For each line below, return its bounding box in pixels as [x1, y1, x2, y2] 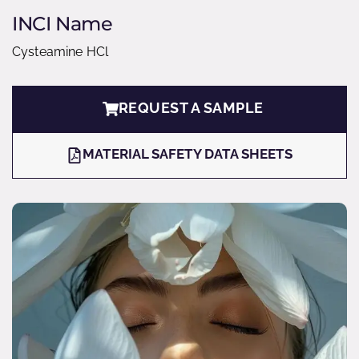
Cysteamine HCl [12, 44, 109, 59]
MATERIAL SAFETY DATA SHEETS [83, 146, 292, 162]
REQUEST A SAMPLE [118, 99, 264, 116]
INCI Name [12, 12, 113, 35]
